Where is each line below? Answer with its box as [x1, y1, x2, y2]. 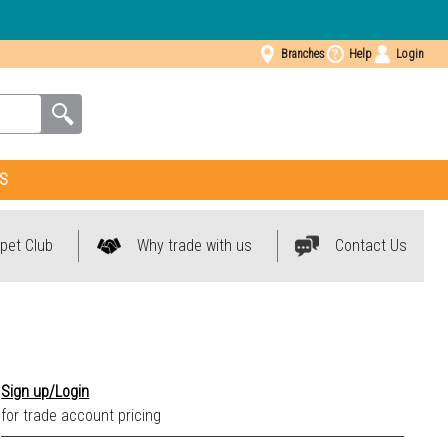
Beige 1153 [68, 385, 140, 404]
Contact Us [334, 236, 407, 255]
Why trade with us [136, 236, 252, 255]
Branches [280, 47, 325, 61]
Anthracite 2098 [68, 331, 172, 350]
